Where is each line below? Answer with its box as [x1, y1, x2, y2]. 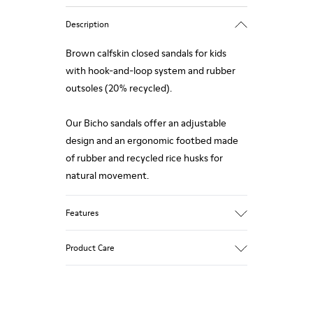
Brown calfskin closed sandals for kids [66, 46, 226, 60]
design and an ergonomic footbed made [66, 133, 238, 147]
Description [66, 17, 109, 30]
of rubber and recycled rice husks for [66, 151, 223, 165]
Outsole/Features [66, 295, 145, 309]
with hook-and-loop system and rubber [66, 64, 235, 78]
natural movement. [66, 168, 149, 182]
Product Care [66, 241, 115, 254]
